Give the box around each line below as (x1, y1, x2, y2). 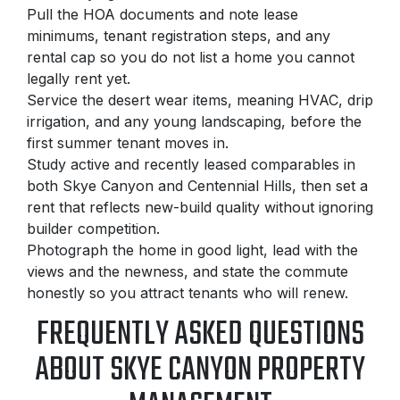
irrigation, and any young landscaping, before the (27, 112, 362, 131)
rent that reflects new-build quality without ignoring (27, 198, 373, 217)
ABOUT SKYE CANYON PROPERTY (35, 346, 365, 397)
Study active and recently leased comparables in (27, 155, 355, 174)
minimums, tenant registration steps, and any (27, 27, 330, 46)
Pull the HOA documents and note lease (27, 5, 298, 24)
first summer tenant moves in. (27, 134, 229, 153)
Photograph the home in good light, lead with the (27, 241, 358, 260)
